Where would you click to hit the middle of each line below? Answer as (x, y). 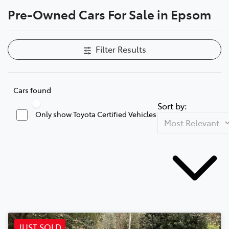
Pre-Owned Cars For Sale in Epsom (109, 14)
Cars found (32, 90)
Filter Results (121, 49)
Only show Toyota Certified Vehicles (96, 114)
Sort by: (172, 106)
